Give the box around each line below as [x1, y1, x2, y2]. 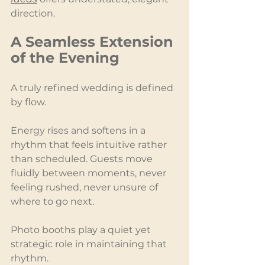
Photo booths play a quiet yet [11, 224, 153, 235]
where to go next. [11, 195, 94, 207]
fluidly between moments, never [11, 167, 169, 179]
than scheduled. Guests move [11, 153, 155, 164]
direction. [11, 7, 55, 19]
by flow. [11, 96, 46, 108]
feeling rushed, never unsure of [11, 181, 160, 193]
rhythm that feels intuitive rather [11, 138, 169, 150]
